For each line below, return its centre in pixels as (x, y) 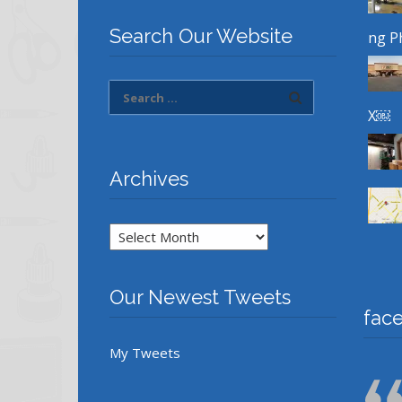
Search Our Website (201, 36)
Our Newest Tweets (200, 297)
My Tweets (145, 353)
